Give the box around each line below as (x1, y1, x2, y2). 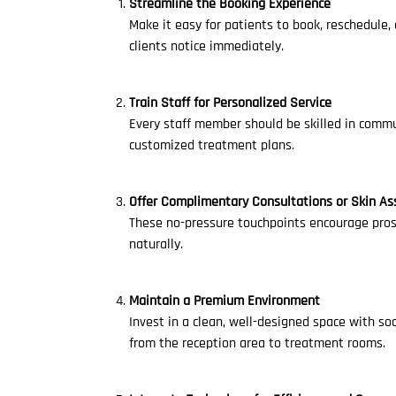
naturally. (129, 235, 183, 254)
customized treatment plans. (129, 136, 294, 155)
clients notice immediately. (129, 37, 284, 56)
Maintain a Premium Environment (129, 292, 320, 310)
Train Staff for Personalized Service (129, 94, 331, 112)
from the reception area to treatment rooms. (129, 334, 385, 353)
